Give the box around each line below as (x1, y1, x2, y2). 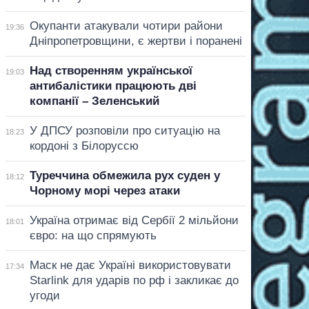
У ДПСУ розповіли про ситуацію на (29, 123, 220, 137)
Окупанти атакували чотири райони (29, 19, 223, 32)
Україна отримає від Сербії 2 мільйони (29, 213, 239, 227)
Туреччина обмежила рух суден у (29, 168, 220, 182)
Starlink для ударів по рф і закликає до (29, 273, 239, 287)
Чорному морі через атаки (29, 183, 180, 197)
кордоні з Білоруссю (29, 139, 139, 152)
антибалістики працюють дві (29, 79, 197, 92)
